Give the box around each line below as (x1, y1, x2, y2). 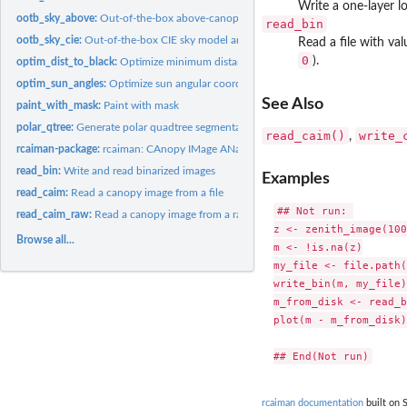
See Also (262, 95, 323, 112)
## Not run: (276, 204, 353, 218)
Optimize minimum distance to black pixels (120, 55, 326, 67)
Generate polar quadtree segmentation (76, 121, 261, 133)
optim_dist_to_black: (16, 55, 121, 67)
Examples (262, 171, 330, 187)
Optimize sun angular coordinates (109, 77, 271, 89)
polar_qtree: (16, 121, 77, 133)
